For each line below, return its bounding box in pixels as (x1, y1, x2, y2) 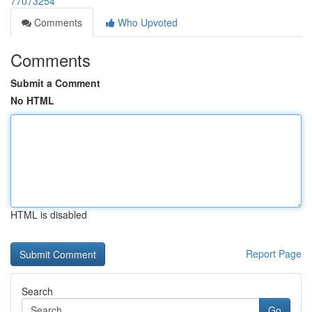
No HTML (10, 93, 54, 107)
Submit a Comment (10, 76, 100, 90)
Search (22, 284, 53, 298)
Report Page (246, 247, 302, 260)
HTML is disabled (10, 208, 87, 221)
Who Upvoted (115, 15, 178, 29)
